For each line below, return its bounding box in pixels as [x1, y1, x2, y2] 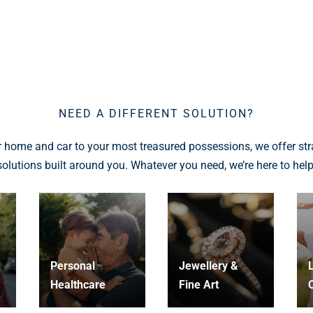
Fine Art [179, 278, 219, 292]
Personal [50, 259, 95, 273]
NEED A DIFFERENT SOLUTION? [59, 106, 254, 120]
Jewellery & [179, 259, 239, 273]
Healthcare [50, 278, 105, 292]
